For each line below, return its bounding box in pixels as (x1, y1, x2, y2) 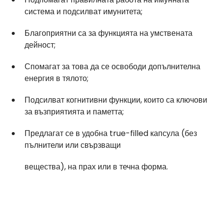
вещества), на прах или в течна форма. (25, 161, 168, 172)
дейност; (25, 39, 55, 51)
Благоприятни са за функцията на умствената (25, 27, 194, 39)
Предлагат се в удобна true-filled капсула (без (25, 127, 199, 139)
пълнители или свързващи (25, 139, 121, 151)
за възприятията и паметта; (25, 106, 124, 117)
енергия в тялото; (25, 72, 88, 84)
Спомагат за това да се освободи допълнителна (25, 60, 202, 72)
